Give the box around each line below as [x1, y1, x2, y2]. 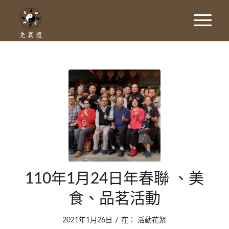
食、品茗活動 [68, 191, 161, 207]
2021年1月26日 [62, 217, 113, 224]
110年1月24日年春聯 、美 [25, 171, 204, 187]
